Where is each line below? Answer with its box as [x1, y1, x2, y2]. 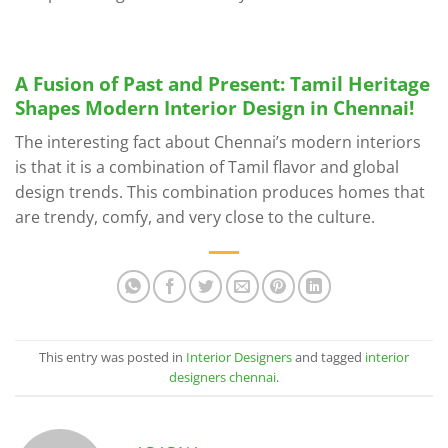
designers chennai [169, 368, 276, 387]
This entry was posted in [39, 348, 186, 367]
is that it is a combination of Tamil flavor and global [15, 155, 399, 178]
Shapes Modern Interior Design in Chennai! [15, 94, 414, 122]
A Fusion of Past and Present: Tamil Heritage [15, 70, 430, 98]
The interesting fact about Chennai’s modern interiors [15, 130, 421, 153]
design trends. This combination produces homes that [15, 180, 425, 203]
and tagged [292, 348, 365, 367]
